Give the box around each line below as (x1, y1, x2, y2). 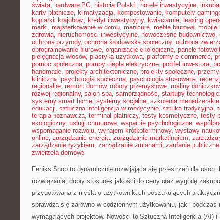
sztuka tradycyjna (163, 105, 213, 112)
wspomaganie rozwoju (32, 127, 94, 134)
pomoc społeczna (32, 60, 82, 68)
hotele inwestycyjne (140, 1, 196, 9)
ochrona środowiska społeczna (84, 38, 172, 46)
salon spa (84, 90, 112, 97)
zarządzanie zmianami (98, 141, 162, 149)
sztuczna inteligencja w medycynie (59, 105, 159, 112)
